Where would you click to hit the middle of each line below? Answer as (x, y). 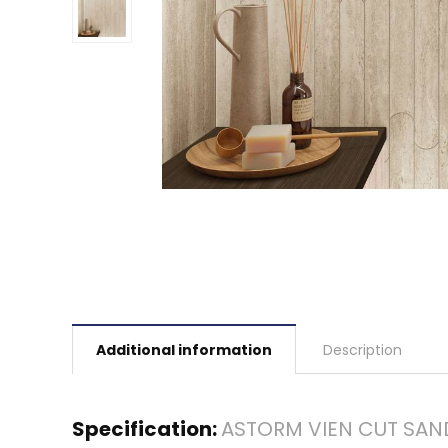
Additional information (184, 350)
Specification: (146, 429)
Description (362, 350)
